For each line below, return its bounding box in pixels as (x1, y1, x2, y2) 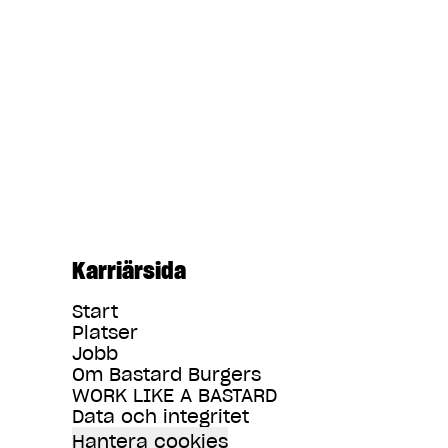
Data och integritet (72, 405, 249, 428)
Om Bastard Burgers (72, 363, 261, 386)
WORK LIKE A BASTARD (72, 384, 277, 407)
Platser (72, 321, 138, 344)
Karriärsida (72, 255, 186, 286)
